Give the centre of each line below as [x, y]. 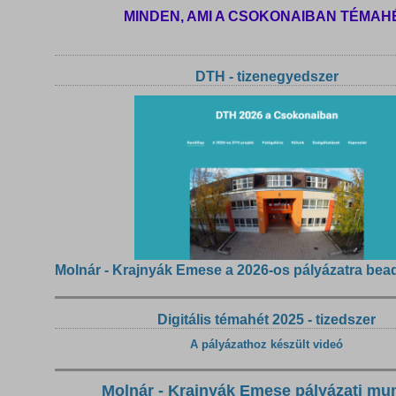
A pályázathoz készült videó [267, 345]
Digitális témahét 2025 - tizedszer [267, 319]
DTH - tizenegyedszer [267, 76]
